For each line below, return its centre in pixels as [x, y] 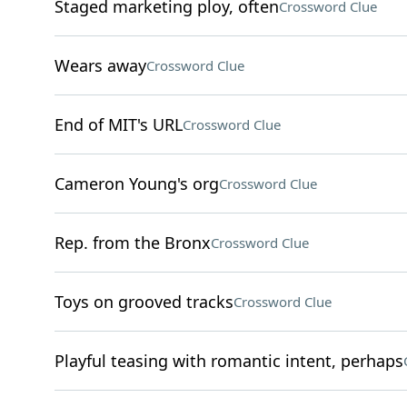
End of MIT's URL [118, 124]
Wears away [100, 65]
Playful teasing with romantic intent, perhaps [228, 361]
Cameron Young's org [136, 184]
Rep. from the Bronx [132, 243]
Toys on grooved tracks [144, 302]
